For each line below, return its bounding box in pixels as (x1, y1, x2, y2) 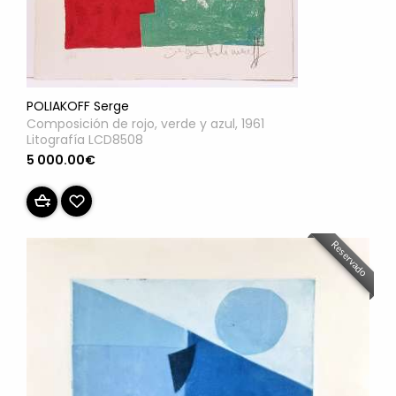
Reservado (329, 240, 369, 278)
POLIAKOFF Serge (27, 97, 129, 116)
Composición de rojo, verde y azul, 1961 (27, 115, 264, 133)
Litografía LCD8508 (27, 131, 143, 149)
